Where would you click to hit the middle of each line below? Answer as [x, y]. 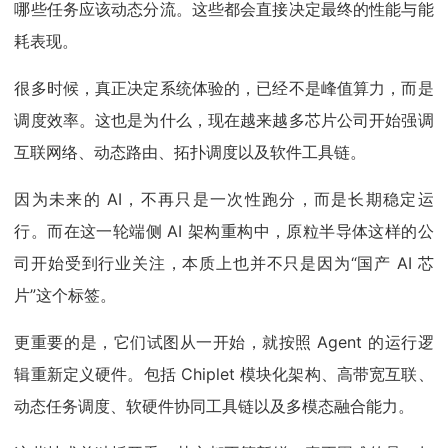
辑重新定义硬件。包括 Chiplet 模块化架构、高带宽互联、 [224, 374]
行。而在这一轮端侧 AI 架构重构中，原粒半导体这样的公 [224, 231]
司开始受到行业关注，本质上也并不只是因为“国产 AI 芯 [224, 263]
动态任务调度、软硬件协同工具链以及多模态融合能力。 [214, 406]
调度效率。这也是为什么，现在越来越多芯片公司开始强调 [224, 120]
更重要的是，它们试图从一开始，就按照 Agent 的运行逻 [224, 342]
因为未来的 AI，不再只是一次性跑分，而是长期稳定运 [224, 199]
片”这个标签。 [65, 295]
